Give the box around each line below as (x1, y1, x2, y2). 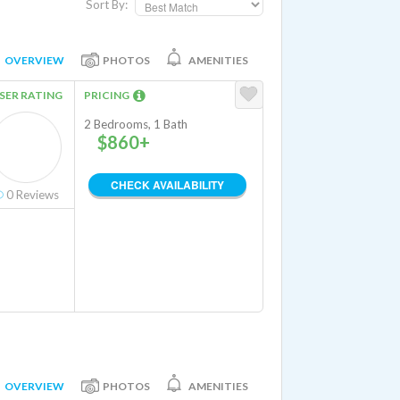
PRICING (84, 88, 133, 102)
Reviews (13, 187, 59, 202)
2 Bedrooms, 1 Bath (84, 117, 187, 131)
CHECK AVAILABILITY (111, 177, 224, 193)
